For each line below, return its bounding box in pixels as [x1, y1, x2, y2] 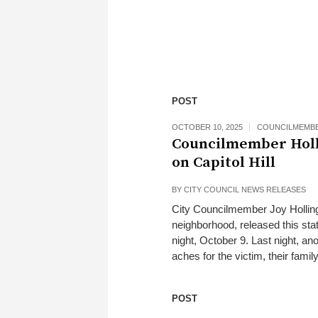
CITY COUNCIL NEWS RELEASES [184, 185, 306, 194]
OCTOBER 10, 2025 [172, 123, 243, 131]
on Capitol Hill [172, 153, 275, 172]
